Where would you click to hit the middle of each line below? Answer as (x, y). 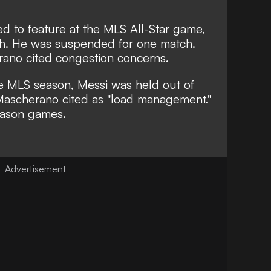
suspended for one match (124, 43)
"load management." (159, 99)
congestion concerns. (112, 57)
